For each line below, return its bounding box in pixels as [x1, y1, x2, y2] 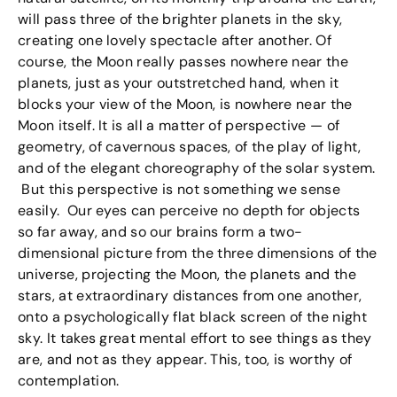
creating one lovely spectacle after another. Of [18, 31, 332, 51]
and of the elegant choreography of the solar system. [18, 159, 376, 178]
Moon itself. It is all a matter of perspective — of [18, 116, 340, 136]
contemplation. [18, 371, 120, 391]
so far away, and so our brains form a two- [18, 222, 303, 242]
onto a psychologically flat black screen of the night [18, 307, 367, 327]
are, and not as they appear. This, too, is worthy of [18, 350, 353, 370]
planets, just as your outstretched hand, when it [18, 74, 339, 93]
